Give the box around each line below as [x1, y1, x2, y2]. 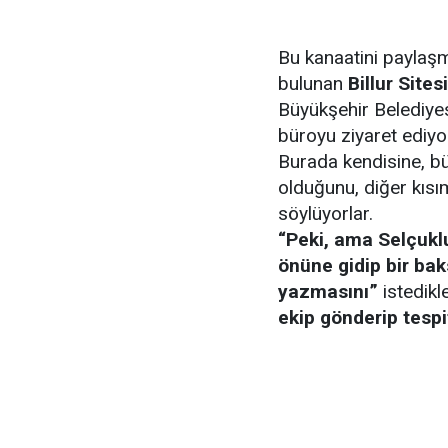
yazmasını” [278, 280, 378, 303]
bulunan [278, 72, 348, 95]
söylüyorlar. [278, 202, 373, 225]
